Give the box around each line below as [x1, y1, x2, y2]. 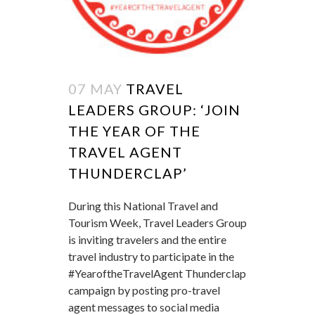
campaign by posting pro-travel [68, 283, 220, 297]
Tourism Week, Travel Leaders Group [68, 216, 247, 229]
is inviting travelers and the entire [68, 233, 226, 246]
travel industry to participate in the [68, 250, 234, 263]
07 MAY [68, 80, 122, 97]
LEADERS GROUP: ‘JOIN [68, 101, 240, 118]
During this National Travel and [68, 199, 218, 212]
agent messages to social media [68, 300, 219, 314]
